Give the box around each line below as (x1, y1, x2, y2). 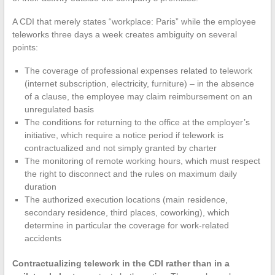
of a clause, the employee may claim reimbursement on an (24, 91, 252, 102)
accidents (24, 233, 61, 244)
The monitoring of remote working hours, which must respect (24, 156, 260, 166)
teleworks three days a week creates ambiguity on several (12, 29, 237, 40)
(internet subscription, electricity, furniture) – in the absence (24, 79, 254, 89)
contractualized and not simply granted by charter (24, 143, 217, 153)
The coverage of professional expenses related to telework (24, 66, 252, 76)
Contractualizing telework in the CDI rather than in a (12, 258, 230, 269)
